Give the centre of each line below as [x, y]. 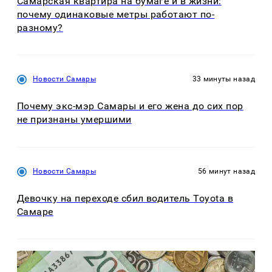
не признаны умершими [74, 120]
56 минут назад [226, 171]
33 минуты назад [223, 79]
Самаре [35, 211]
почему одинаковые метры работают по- [116, 14]
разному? [40, 27]
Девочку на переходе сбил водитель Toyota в [125, 198]
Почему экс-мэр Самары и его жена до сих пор [130, 106]
